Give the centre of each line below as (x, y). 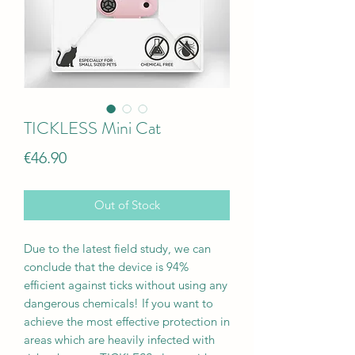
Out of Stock (127, 204)
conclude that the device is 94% (106, 266)
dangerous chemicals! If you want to (118, 303)
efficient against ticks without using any (126, 284)
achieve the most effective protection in (127, 321)
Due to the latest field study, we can (117, 248)
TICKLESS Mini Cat (92, 128)
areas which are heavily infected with (119, 339)
